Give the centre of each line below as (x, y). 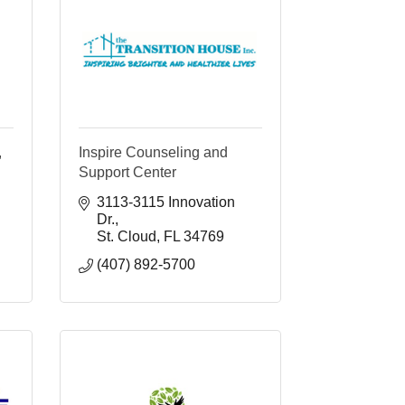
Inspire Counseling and (153, 152)
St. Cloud (127, 236)
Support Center (127, 172)
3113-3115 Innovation (166, 202)
